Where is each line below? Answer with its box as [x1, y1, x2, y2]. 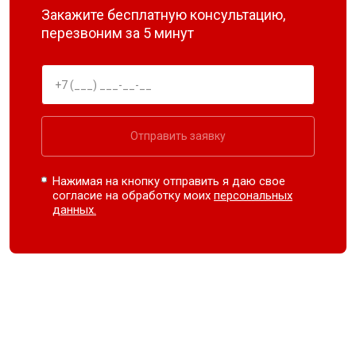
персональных [214, 188, 293, 203]
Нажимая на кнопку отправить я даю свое [52, 174, 286, 188]
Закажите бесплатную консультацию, [41, 6, 285, 23]
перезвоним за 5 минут [41, 25, 194, 41]
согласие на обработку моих [52, 188, 215, 203]
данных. [52, 203, 97, 217]
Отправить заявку [130, 130, 226, 142]
